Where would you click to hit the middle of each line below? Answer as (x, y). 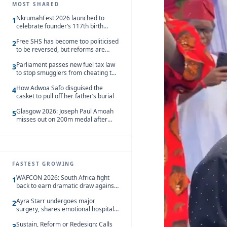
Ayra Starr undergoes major (56, 201)
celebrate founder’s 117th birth (60, 26)
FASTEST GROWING (43, 164)
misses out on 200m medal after (62, 119)
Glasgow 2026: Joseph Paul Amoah (65, 111)
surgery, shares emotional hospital (65, 209)
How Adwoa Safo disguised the (60, 88)
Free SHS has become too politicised (67, 41)
